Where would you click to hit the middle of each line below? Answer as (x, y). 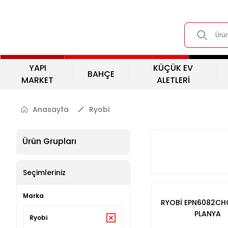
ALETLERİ (173, 80)
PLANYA (208, 214)
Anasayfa (51, 109)
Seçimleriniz (44, 173)
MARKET (38, 80)
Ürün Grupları (49, 141)
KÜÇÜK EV (173, 68)
